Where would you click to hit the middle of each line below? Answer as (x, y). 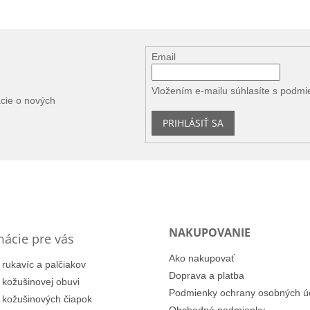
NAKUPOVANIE (210, 233)
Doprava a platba (207, 276)
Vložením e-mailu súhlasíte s (216, 90)
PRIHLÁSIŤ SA (193, 122)
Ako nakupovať (202, 258)
